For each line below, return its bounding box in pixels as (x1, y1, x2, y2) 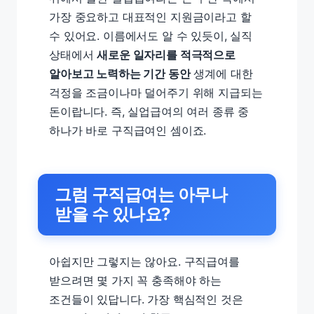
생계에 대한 (190, 67, 253, 81)
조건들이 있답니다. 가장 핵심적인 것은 (49, 292, 243, 306)
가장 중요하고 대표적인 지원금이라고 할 (49, 10, 252, 24)
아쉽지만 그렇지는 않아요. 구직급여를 (49, 254, 240, 268)
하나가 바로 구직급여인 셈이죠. (49, 123, 207, 137)
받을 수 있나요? (55, 204, 171, 224)
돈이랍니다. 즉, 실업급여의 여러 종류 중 (49, 104, 250, 118)
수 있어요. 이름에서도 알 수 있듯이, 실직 (49, 29, 253, 43)
